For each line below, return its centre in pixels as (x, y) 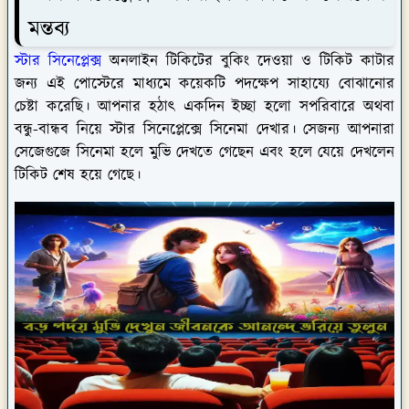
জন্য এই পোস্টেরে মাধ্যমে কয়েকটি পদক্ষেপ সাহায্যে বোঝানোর (204, 84)
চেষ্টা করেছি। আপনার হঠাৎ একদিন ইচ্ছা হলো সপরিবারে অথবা (204, 107)
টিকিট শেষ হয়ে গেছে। (80, 176)
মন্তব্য (49, 29)
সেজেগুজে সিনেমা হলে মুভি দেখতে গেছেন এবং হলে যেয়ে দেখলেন (204, 153)
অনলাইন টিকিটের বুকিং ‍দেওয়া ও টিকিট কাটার (248, 62)
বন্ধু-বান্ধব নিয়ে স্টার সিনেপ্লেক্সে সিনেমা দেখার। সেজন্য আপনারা (204, 130)
